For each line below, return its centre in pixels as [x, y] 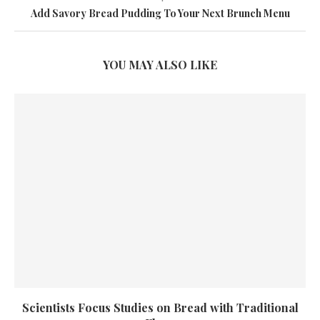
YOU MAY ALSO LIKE [160, 65]
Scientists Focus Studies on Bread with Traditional [160, 308]
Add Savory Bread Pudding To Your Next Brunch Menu [160, 14]
